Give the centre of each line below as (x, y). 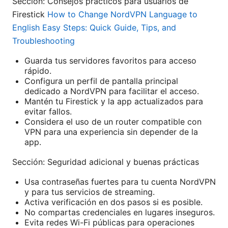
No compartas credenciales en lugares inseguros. (120, 212)
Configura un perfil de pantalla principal (101, 81)
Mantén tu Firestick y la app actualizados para (114, 102)
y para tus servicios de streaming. (90, 192)
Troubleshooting (44, 41)
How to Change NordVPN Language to (122, 15)
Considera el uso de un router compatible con (113, 122)
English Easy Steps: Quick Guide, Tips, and (94, 28)
